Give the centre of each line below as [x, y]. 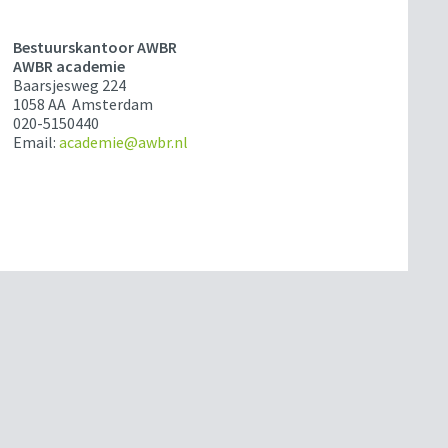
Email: [36, 142]
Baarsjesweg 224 [70, 85]
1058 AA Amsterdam [83, 104]
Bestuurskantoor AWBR [95, 47]
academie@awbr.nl [124, 142]
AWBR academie [69, 66]
